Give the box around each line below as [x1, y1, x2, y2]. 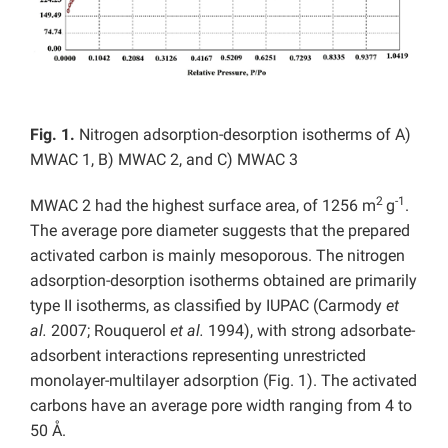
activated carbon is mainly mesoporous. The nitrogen [30, 245, 405, 265]
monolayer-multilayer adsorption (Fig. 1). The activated [30, 370, 417, 390]
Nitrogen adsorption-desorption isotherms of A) [75, 124, 411, 144]
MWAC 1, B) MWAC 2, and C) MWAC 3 [30, 149, 298, 169]
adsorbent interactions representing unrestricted [30, 345, 366, 365]
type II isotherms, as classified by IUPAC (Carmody [30, 295, 386, 315]
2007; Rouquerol [47, 320, 170, 340]
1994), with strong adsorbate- [208, 320, 415, 340]
